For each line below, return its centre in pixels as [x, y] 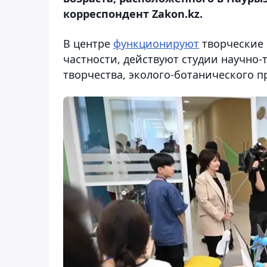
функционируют [156, 43]
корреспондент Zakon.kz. [133, 13]
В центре [88, 43]
